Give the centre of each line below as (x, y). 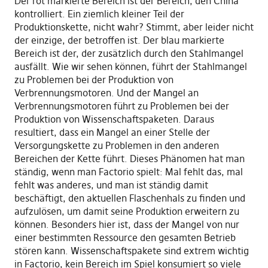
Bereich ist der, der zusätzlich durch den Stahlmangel (129, 54)
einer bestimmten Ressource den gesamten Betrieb (125, 238)
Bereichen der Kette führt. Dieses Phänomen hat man (129, 159)
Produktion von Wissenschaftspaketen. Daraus (114, 119)
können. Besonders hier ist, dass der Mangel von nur (127, 225)
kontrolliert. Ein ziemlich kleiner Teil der (99, 14)
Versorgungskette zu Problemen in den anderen (116, 146)
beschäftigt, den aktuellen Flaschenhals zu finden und (130, 198)
